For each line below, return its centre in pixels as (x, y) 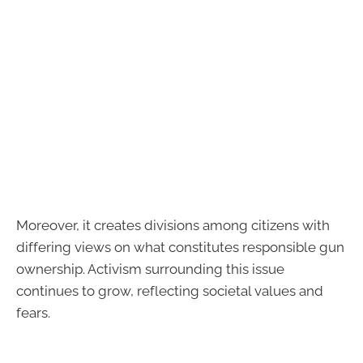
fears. (33, 312)
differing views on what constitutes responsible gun (180, 247)
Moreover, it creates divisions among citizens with (173, 225)
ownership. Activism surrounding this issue (150, 269)
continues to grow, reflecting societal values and (170, 290)
